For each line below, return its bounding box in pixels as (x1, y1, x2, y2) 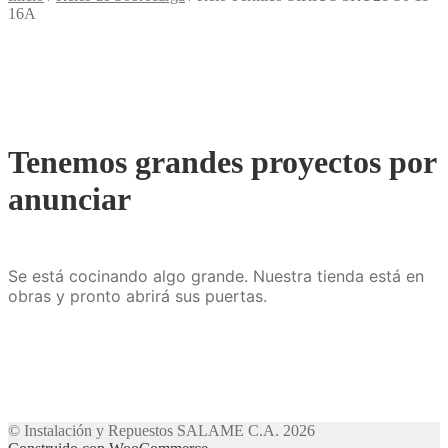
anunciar (8, 181, 131, 218)
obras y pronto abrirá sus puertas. (8, 285, 267, 306)
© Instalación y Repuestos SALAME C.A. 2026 (8, 421, 315, 439)
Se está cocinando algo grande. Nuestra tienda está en (8, 265, 424, 286)
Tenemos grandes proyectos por (8, 144, 436, 181)
